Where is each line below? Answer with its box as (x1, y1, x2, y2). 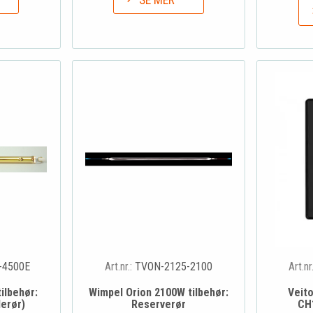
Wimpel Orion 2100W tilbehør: (89, 286, 228, 300)
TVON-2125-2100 (135, 260, 212, 274)
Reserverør (131, 298, 186, 312)
